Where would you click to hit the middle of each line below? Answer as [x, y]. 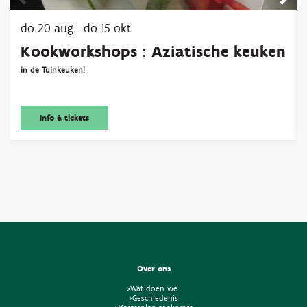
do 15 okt [108, 27]
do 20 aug [49, 27]
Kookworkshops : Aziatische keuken [153, 51]
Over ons [153, 269]
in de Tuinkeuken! [53, 69]
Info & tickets [64, 118]
